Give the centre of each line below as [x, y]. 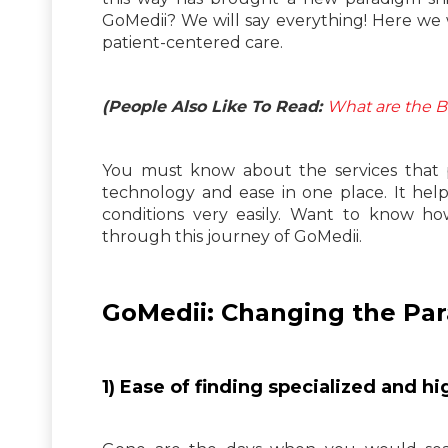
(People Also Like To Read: [214, 106]
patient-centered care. [192, 42]
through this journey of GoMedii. [232, 236]
